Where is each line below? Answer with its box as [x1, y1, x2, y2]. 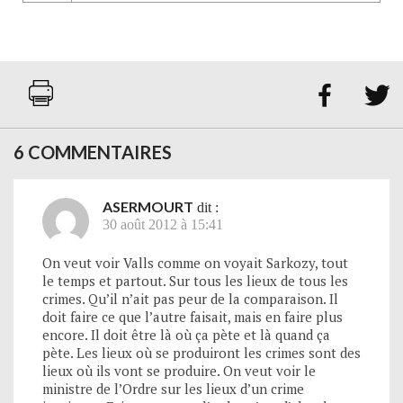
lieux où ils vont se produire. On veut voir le [42, 361, 316, 380]
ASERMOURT [103, 197, 193, 215]
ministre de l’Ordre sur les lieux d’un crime [42, 379, 304, 398]
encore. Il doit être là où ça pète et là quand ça [42, 325, 330, 344]
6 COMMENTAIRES [13, 140, 172, 163]
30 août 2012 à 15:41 [103, 216, 223, 232]
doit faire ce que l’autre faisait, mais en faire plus [42, 307, 343, 326]
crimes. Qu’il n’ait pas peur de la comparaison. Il [42, 289, 338, 308]
